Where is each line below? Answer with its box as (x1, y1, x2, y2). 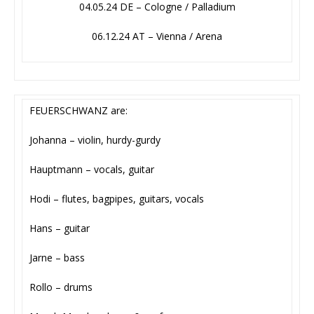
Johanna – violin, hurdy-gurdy (29, 133, 161, 147)
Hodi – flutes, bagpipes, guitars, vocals (29, 192, 204, 206)
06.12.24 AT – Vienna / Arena (92, 29, 222, 43)
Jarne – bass (29, 251, 85, 265)
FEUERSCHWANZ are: (29, 104, 128, 118)
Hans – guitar (29, 221, 90, 235)
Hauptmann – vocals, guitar (29, 163, 154, 177)
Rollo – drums (29, 280, 93, 294)
